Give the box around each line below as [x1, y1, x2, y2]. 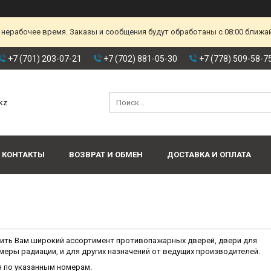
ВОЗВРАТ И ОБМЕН [69, 150, 143, 160]
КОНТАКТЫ [2, 150, 45, 160]
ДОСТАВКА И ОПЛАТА [167, 150, 251, 160]
